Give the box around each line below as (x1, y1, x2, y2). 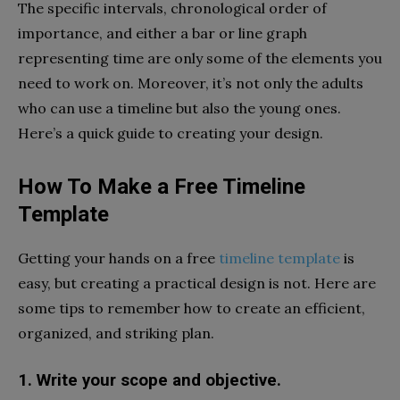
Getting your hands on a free (18, 248, 219, 267)
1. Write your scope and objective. (18, 370, 281, 390)
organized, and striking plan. (18, 323, 214, 342)
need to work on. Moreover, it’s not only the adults (18, 73, 363, 92)
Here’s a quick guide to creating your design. (18, 123, 323, 142)
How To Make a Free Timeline (18, 173, 305, 199)
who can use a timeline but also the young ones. (18, 98, 341, 117)
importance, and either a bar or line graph (18, 23, 307, 42)
